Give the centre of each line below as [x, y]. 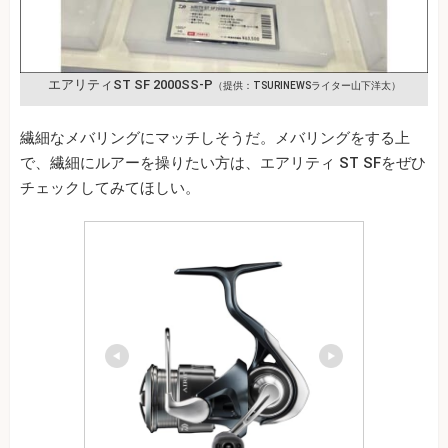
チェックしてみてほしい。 [110, 188]
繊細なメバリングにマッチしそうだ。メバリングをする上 [215, 138]
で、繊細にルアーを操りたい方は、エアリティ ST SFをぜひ [223, 163]
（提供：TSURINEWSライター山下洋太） [306, 86]
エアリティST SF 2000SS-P [130, 85]
